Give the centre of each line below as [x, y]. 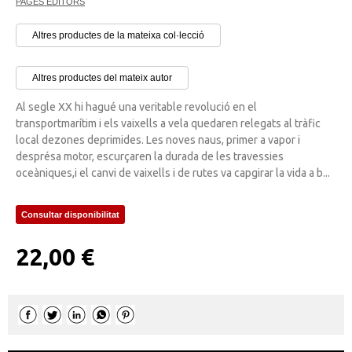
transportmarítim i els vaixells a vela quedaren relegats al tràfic [168, 123]
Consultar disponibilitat [70, 214]
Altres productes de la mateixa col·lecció [118, 35]
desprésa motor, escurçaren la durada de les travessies [150, 156]
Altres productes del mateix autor [102, 77]
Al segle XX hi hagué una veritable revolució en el [136, 106]
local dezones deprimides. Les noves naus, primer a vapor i [158, 139]
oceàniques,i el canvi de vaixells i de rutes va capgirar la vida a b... [173, 172]
